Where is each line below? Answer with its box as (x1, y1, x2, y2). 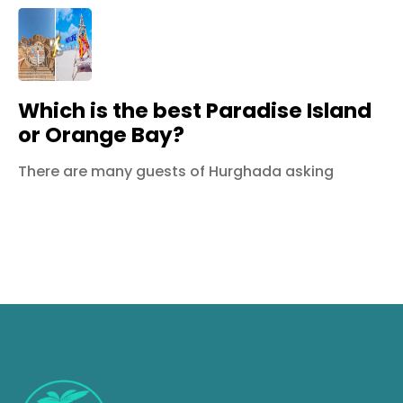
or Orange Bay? (18, 121, 184, 150)
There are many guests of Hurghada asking (18, 161, 334, 183)
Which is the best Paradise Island (18, 96, 372, 126)
